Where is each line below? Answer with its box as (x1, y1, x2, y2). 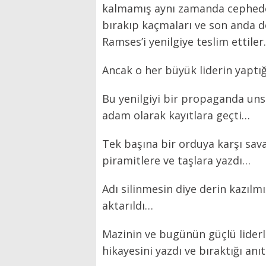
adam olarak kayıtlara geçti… (102, 108, 250, 122)
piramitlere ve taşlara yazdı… (102, 153, 251, 167)
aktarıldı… (102, 198, 153, 213)
